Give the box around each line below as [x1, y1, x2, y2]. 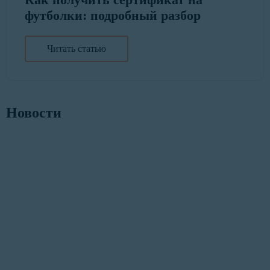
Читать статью [47, 43, 106, 54]
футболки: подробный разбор [25, 8, 201, 24]
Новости [6, 105, 61, 121]
